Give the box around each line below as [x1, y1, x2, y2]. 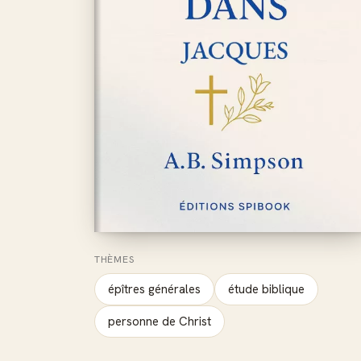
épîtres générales [108, 281, 201, 298]
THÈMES [94, 253, 135, 267]
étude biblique [228, 281, 305, 298]
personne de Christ [108, 313, 211, 330]
